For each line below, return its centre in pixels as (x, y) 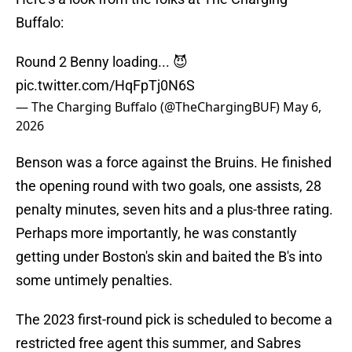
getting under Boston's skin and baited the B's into (169, 257)
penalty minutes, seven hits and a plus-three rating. (174, 210)
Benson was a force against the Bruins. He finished (174, 163)
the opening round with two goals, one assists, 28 (169, 186)
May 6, (302, 107)
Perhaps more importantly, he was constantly (156, 233)
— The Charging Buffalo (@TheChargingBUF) (149, 107)
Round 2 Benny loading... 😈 (102, 62)
